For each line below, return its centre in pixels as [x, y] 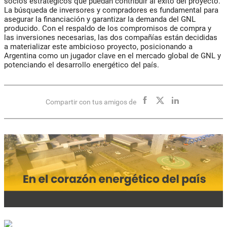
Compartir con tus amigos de [91, 102]
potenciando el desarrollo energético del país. [82, 65]
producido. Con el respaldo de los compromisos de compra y [108, 29]
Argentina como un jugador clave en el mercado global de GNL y [112, 56]
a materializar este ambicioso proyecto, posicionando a [98, 47]
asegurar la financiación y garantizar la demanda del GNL [100, 20]
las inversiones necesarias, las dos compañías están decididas [111, 38]
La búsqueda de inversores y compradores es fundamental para [111, 10]
